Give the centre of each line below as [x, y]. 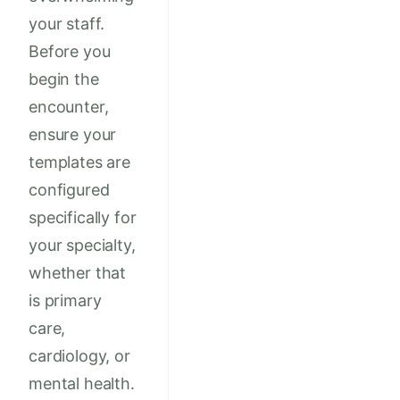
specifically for [83, 218]
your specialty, [82, 246]
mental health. [82, 384]
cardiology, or [79, 356]
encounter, [69, 107]
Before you [70, 52]
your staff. [67, 24]
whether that [78, 273]
